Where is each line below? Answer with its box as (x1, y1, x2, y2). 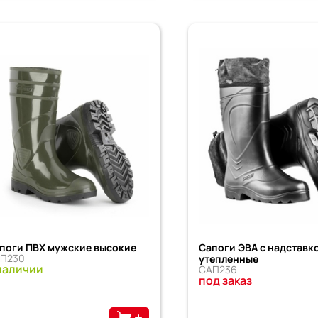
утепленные (199, 251, 259, 265)
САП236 (199, 262, 238, 276)
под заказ (199, 272, 253, 288)
